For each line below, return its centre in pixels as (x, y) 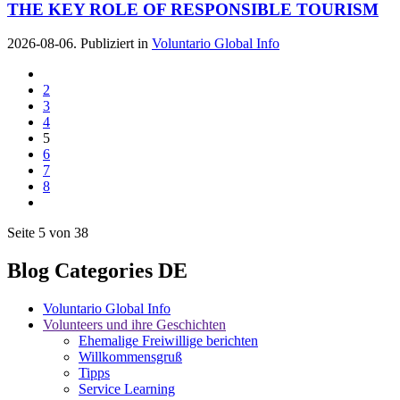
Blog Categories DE (97, 271)
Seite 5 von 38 (48, 233)
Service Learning (127, 389)
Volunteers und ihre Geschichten (134, 325)
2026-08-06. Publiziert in (79, 44)
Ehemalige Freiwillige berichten (168, 341)
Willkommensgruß (130, 357)
